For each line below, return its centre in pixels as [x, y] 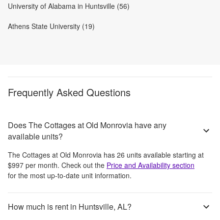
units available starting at [164, 154]
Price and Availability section [151, 165]
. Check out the [81, 165]
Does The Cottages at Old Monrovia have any [87, 125]
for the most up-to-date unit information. [70, 175]
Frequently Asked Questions [69, 92]
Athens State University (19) [51, 26]
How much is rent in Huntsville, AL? [70, 207]
